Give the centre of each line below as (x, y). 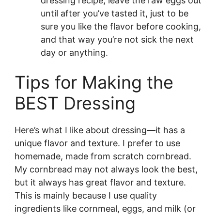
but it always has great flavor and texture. (100, 183)
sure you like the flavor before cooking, (121, 27)
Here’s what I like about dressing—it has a (100, 130)
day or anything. (74, 53)
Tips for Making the (94, 83)
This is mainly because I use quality (86, 196)
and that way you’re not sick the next (117, 40)
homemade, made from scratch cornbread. (103, 156)
